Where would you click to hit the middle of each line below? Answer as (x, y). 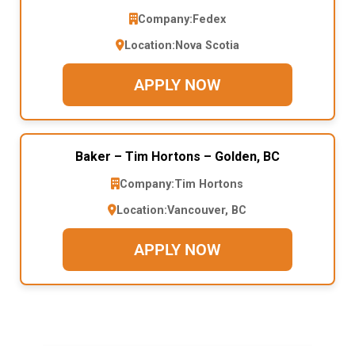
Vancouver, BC (207, 210)
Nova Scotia (207, 45)
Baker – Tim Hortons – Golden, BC (177, 156)
